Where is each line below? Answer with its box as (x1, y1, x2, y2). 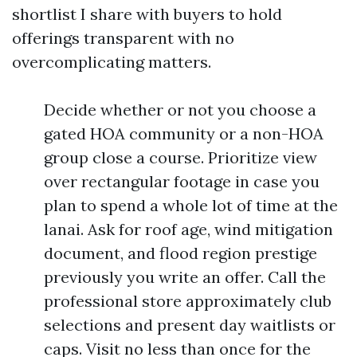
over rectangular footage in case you (44, 171, 320, 191)
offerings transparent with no (12, 28, 234, 48)
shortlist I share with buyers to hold (12, 4, 282, 24)
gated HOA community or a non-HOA (44, 124, 324, 143)
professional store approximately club (44, 291, 331, 311)
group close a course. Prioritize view (44, 147, 317, 167)
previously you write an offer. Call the (44, 267, 326, 287)
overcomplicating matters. (12, 52, 211, 72)
